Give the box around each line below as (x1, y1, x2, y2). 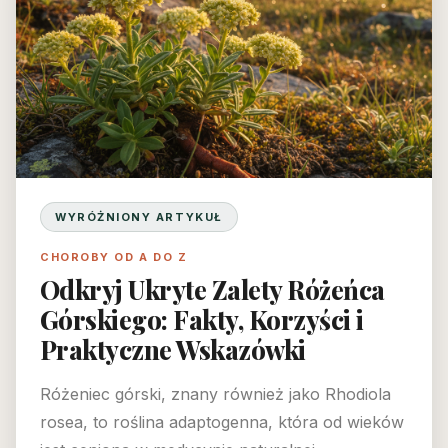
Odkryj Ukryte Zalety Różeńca (40, 272, 385, 307)
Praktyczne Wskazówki (40, 332, 306, 367)
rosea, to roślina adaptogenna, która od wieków (40, 412, 404, 433)
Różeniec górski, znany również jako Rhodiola (40, 384, 391, 405)
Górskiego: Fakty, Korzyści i (40, 302, 364, 337)
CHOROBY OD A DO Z (40, 250, 188, 265)
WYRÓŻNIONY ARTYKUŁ (55, 210, 223, 225)
